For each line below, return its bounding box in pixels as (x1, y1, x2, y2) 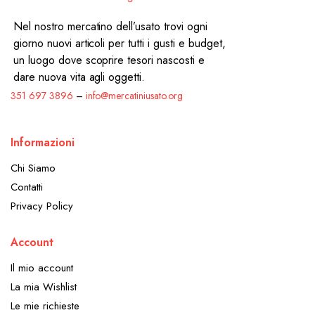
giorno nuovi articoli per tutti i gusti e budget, (13, 34, 226, 51)
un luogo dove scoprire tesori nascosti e (13, 51, 205, 68)
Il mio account (11, 259, 73, 276)
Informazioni (11, 134, 75, 150)
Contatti (11, 179, 43, 195)
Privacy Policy (11, 198, 73, 214)
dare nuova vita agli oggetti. (13, 68, 146, 85)
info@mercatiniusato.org (85, 88, 183, 103)
